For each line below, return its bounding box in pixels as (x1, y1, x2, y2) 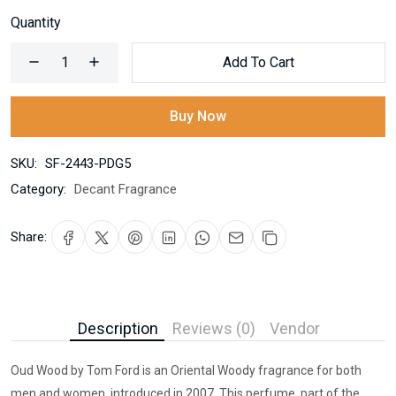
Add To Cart (223, 53, 294, 71)
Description (78, 318, 158, 338)
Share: (11, 228, 47, 245)
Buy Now (170, 107, 226, 125)
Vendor (270, 318, 320, 338)
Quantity (11, 13, 61, 31)
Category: (11, 180, 66, 197)
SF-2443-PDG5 (45, 155, 131, 171)
